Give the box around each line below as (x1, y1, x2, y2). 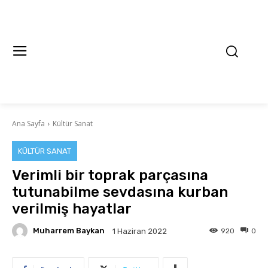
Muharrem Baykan (33, 226, 105, 236)
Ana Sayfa (12, 118, 45, 129)
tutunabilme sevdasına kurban (12, 183, 228, 200)
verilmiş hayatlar (12, 200, 132, 217)
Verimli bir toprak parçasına (12, 166, 208, 184)
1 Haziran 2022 (112, 227, 167, 236)
